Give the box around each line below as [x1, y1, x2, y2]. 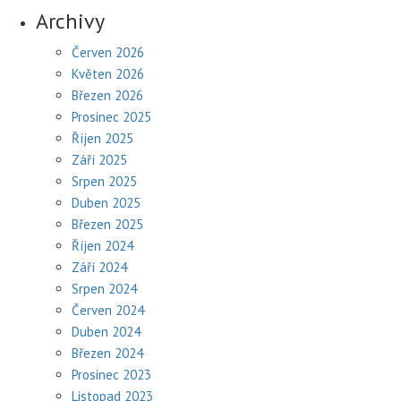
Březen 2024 [72, 344, 143, 362]
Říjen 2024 [72, 236, 133, 254]
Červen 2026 [72, 43, 144, 61]
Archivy [36, 6, 105, 35]
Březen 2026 [72, 86, 143, 104]
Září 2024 [72, 258, 127, 276]
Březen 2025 [72, 215, 143, 233]
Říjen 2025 [72, 129, 133, 147]
